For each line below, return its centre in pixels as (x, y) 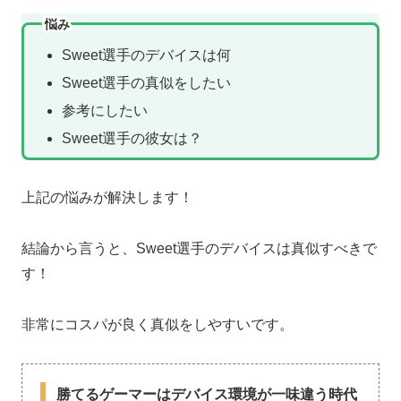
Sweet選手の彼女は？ (132, 139)
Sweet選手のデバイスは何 (146, 55)
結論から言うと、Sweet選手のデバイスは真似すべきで (199, 249)
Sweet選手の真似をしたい (146, 82)
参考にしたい (104, 111)
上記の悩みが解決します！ (107, 198)
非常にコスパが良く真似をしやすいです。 (158, 325)
